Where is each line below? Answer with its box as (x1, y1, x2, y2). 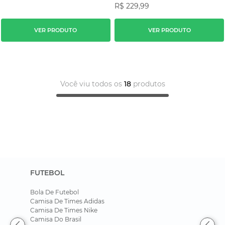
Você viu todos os (60, 79, 124, 89)
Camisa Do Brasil (30, 215, 81, 223)
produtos (131, 79, 165, 89)
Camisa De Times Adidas (30, 197, 104, 205)
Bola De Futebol (30, 188, 79, 196)
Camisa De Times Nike (30, 206, 97, 214)
